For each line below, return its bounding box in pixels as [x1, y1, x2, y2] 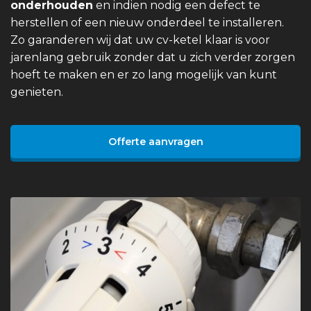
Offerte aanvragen [108, 135, 203, 148]
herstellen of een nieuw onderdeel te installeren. [10, 15, 284, 29]
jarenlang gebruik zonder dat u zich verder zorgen [10, 50, 295, 64]
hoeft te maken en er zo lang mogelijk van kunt [10, 67, 277, 81]
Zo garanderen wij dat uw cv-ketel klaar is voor [10, 33, 270, 47]
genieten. [10, 85, 63, 99]
